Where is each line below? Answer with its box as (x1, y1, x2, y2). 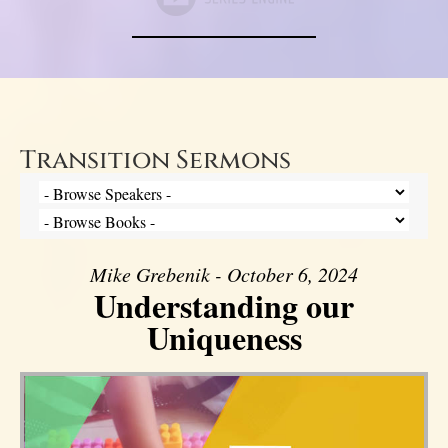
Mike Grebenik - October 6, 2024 (90, 261, 358, 288)
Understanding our (94, 282, 354, 330)
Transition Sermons (20, 144, 291, 178)
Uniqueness (146, 314, 302, 362)
